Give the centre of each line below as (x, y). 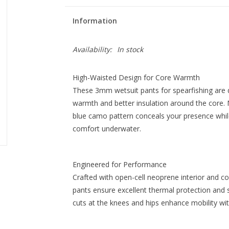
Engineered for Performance (119, 164)
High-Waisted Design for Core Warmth (136, 77)
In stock (130, 49)
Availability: (92, 49)
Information (95, 21)
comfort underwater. (107, 129)
